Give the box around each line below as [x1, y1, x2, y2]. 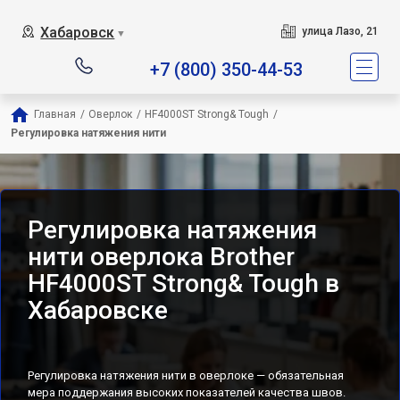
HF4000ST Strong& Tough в [28, 269, 339, 298]
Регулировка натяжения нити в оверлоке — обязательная [28, 369, 344, 382]
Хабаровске [28, 296, 168, 325]
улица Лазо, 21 [301, 25, 379, 37]
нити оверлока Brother [28, 242, 295, 271]
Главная [34, 108, 76, 121]
